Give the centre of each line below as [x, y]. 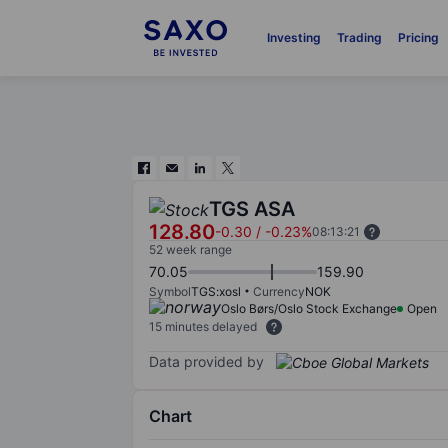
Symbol [170, 291]
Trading [359, 37]
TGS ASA [252, 209]
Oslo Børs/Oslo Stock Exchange [309, 308]
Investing [293, 37]
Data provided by [206, 361]
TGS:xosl [216, 291]
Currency [279, 291]
